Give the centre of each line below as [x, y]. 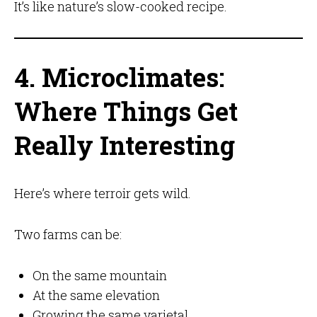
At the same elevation [96, 295]
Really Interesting [124, 145]
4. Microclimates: [119, 77]
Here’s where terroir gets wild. [102, 194]
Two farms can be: [68, 235]
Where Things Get [126, 111]
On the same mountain [99, 276]
